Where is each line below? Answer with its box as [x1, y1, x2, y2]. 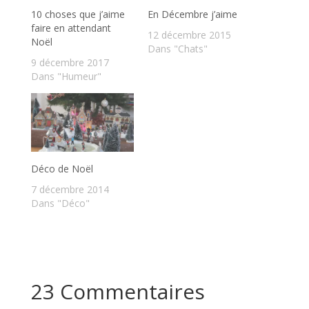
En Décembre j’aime [147, 7, 237, 21]
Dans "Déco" [30, 197, 90, 210]
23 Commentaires [30, 277, 205, 306]
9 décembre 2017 [30, 55, 109, 69]
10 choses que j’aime [30, 7, 125, 21]
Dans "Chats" [147, 41, 208, 55]
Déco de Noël [30, 162, 93, 176]
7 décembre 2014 [30, 183, 109, 197]
